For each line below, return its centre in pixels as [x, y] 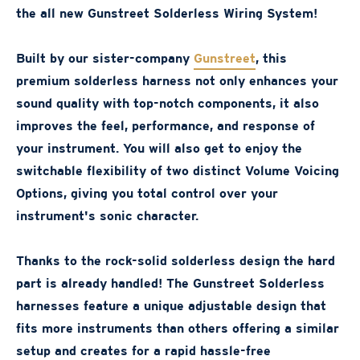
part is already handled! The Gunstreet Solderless [170, 284]
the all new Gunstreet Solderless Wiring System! [167, 14]
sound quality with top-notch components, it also [168, 104]
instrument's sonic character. [107, 216]
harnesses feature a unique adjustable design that [171, 306]
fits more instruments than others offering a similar [178, 329]
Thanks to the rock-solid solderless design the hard [176, 261]
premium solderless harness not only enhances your [177, 81]
